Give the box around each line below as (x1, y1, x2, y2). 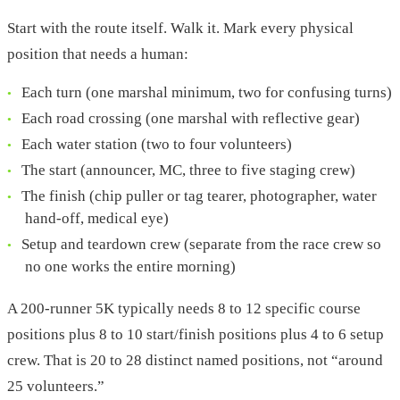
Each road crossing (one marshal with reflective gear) (21, 110, 360, 128)
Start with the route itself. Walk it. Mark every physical (7, 20, 354, 37)
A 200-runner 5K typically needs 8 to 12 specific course (7, 300, 361, 318)
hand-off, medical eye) (25, 210, 169, 228)
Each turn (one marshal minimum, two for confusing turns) (21, 84, 392, 102)
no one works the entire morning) (25, 258, 236, 276)
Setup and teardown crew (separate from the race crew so (21, 236, 381, 254)
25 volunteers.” (7, 378, 104, 396)
